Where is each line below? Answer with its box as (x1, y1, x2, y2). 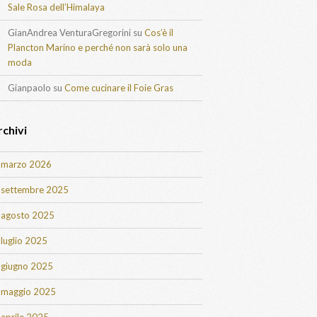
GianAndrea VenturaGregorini (8, 27, 131, 38)
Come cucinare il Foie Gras (64, 82, 173, 93)
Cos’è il (144, 27, 173, 38)
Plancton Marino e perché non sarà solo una (8, 42, 188, 53)
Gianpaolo (8, 82, 51, 93)
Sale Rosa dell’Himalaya (8, 1, 105, 13)
